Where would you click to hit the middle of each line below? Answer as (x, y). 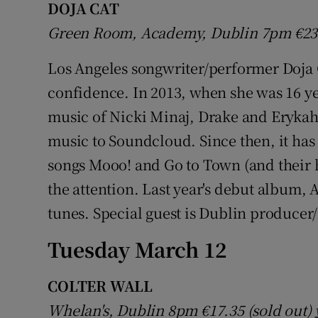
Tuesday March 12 (137, 250)
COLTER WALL (100, 286)
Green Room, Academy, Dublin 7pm (171, 33)
